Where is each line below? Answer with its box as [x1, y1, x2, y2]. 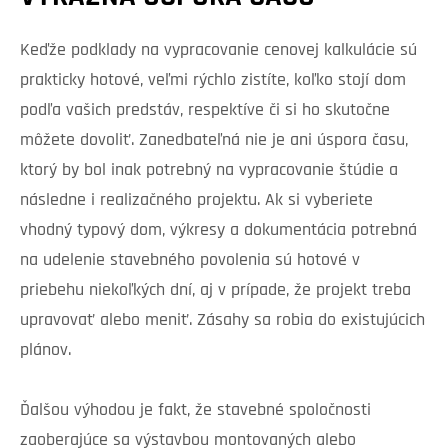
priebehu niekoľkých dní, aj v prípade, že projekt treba [20, 281, 411, 301]
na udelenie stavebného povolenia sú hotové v [20, 251, 360, 271]
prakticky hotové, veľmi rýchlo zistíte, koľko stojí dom [20, 71, 406, 91]
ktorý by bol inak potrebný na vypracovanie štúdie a [20, 161, 398, 181]
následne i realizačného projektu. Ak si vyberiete [20, 191, 373, 211]
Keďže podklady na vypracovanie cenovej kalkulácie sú [20, 41, 417, 61]
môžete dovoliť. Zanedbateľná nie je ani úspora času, [20, 131, 408, 151]
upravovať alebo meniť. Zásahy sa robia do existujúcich [20, 311, 425, 331]
